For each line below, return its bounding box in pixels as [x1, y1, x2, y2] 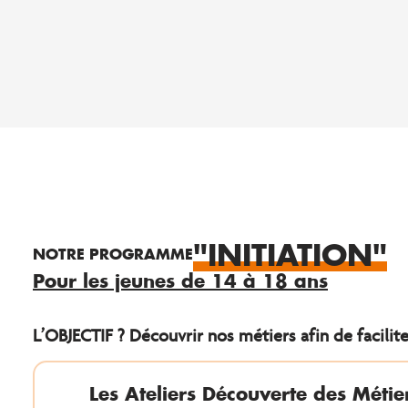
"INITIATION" [193, 232, 387, 276]
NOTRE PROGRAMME [33, 242, 193, 265]
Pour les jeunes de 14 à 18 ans [33, 267, 328, 294]
